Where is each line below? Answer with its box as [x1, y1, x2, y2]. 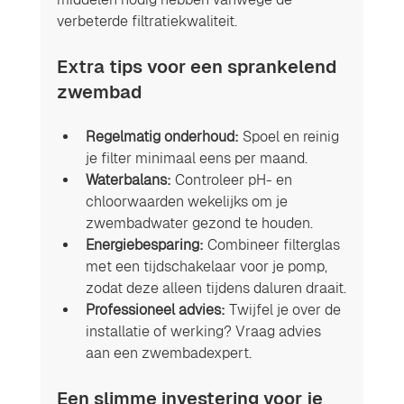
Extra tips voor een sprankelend [56, 56, 341, 77]
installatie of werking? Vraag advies [85, 322, 325, 340]
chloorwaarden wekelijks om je [85, 192, 291, 210]
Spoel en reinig [238, 127, 343, 145]
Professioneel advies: [85, 300, 225, 318]
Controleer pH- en [170, 170, 296, 188]
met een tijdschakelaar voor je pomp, [85, 257, 331, 275]
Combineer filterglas [203, 235, 344, 253]
